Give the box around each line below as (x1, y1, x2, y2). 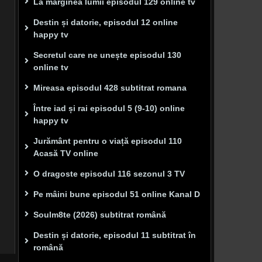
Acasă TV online (33, 148, 98, 158)
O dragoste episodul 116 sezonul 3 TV (33, 168, 185, 178)
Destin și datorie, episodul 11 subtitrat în (33, 230, 196, 240)
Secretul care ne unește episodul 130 (33, 50, 181, 60)
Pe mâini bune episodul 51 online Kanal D (33, 189, 200, 199)
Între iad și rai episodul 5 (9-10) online (33, 103, 185, 113)
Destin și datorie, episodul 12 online (33, 17, 178, 27)
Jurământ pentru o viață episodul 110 (33, 136, 182, 146)
